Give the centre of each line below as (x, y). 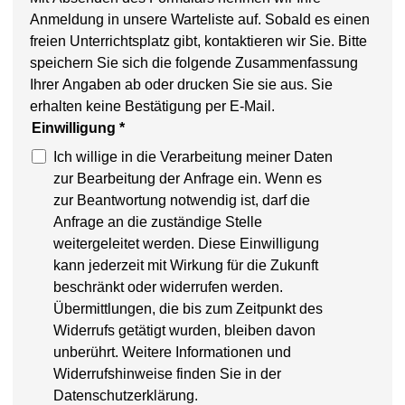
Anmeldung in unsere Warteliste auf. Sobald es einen (200, 20)
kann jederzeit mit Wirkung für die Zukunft (186, 266)
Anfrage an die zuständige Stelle (158, 222)
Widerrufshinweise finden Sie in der (167, 374)
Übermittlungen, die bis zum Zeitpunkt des (188, 309)
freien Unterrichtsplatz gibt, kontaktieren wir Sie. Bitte (184, 42)
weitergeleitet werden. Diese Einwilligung (186, 244)
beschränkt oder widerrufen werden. (168, 287)
